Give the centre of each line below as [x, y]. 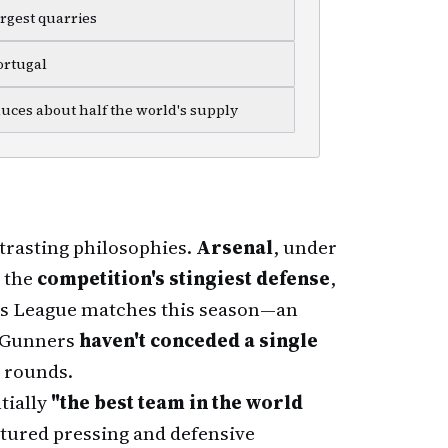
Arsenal [234, 247]
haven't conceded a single [198, 340]
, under [305, 247]
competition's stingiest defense [183, 278]
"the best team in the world [177, 402]
